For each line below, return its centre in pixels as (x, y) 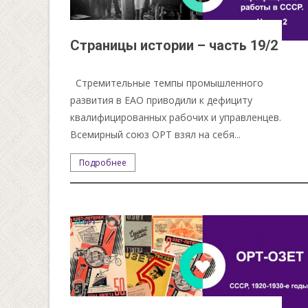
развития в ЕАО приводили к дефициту (162, 100)
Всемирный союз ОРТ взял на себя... (156, 134)
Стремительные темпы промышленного (167, 82)
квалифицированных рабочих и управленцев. (176, 117)
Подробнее (103, 162)
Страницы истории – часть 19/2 (174, 45)
